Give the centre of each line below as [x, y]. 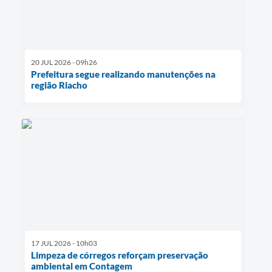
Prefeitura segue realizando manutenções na [123, 74]
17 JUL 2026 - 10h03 [64, 243]
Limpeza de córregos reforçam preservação [120, 255]
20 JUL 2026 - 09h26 [64, 62]
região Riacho [59, 85]
